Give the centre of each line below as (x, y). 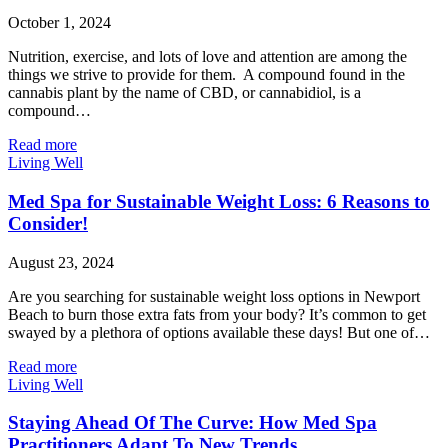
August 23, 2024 (61, 262)
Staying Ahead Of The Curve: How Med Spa (192, 423)
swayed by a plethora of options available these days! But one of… (219, 332)
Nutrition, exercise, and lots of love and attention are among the (207, 57)
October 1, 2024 (59, 23)
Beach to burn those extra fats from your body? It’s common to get (217, 314)
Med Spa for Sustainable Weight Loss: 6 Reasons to (219, 201)
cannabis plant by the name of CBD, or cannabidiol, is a (184, 93)
